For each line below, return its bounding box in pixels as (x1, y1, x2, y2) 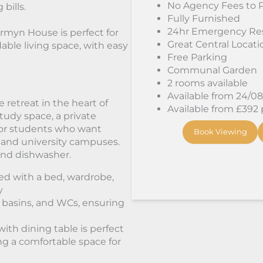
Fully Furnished (167, 13, 240, 25)
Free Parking (167, 52, 227, 63)
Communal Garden (167, 65, 257, 76)
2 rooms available (167, 77, 248, 89)
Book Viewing (193, 127, 247, 136)
